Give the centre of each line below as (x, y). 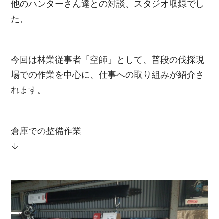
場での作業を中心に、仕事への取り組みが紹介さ (108, 75)
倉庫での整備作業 (46, 131)
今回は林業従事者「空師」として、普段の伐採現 (108, 60)
